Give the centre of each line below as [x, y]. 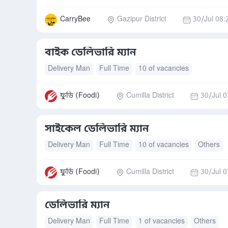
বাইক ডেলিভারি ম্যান [91, 53]
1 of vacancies [162, 222]
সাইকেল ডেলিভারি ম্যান [97, 129]
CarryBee [75, 20]
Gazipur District [142, 20]
